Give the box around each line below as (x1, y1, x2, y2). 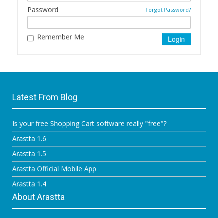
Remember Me (37, 32, 84, 41)
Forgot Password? (145, 5, 191, 13)
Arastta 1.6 (12, 133, 46, 143)
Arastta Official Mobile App (12, 163, 96, 173)
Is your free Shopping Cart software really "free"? (12, 118, 166, 128)
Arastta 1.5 (12, 148, 46, 158)
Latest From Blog (12, 91, 77, 102)
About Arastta (12, 191, 65, 202)
